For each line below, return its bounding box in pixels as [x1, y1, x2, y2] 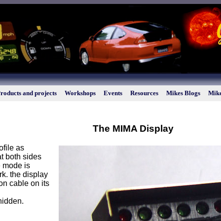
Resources [130, 89, 158, 97]
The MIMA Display [93, 123, 174, 134]
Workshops [64, 89, 96, 97]
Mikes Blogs [166, 89, 200, 97]
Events [103, 89, 122, 97]
